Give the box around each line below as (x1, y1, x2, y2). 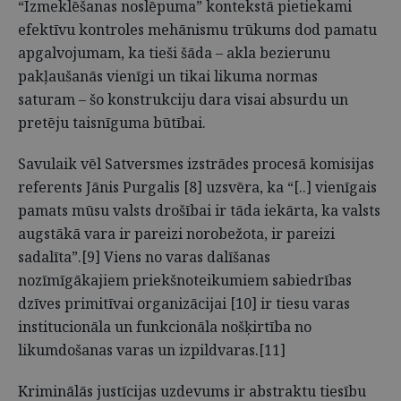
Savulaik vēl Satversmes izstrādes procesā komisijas (18, 154, 374, 174)
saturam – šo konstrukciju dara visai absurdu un (18, 90, 348, 109)
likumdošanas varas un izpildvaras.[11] (18, 340, 286, 360)
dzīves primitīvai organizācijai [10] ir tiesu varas (18, 294, 350, 313)
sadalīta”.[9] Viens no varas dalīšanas (18, 247, 270, 267)
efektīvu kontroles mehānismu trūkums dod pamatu (18, 20, 377, 39)
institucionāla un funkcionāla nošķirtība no (18, 317, 311, 337)
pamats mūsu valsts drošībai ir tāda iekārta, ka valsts (18, 200, 380, 220)
